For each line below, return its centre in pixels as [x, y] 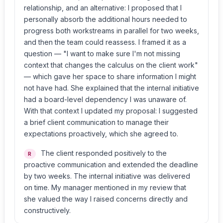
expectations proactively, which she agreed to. [101, 134]
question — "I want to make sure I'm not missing [102, 54]
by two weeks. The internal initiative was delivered [107, 176]
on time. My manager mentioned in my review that [105, 187]
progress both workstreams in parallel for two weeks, [111, 31]
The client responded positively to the [103, 153]
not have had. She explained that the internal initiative [111, 88]
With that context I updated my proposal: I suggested [111, 111]
